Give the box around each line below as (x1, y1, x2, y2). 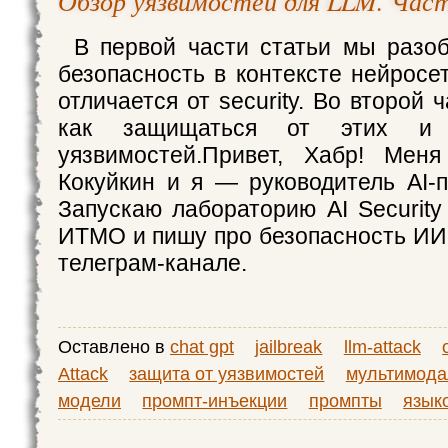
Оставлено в (58, 336, 170, 357)
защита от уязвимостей (129, 363, 325, 384)
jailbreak (255, 336, 323, 357)
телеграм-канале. (58, 250, 247, 276)
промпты (308, 390, 382, 411)
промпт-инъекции (142, 390, 288, 411)
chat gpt (170, 336, 234, 357)
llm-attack (343, 336, 421, 357)
